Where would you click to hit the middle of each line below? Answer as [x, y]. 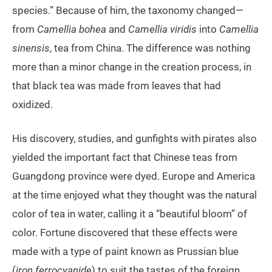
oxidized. [32, 105]
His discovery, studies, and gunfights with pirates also [134, 139]
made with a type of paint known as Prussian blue [125, 252]
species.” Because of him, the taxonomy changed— [128, 11]
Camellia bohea [72, 29]
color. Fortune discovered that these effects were [125, 233]
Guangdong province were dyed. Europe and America [134, 176]
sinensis [31, 48]
